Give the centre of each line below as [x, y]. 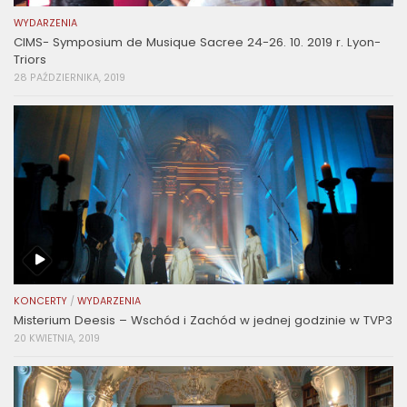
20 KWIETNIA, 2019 [57, 339]
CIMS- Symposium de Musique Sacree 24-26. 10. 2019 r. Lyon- [197, 43]
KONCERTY [40, 302]
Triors [30, 60]
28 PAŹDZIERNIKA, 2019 [69, 78]
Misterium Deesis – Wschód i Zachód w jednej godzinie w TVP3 [203, 321]
